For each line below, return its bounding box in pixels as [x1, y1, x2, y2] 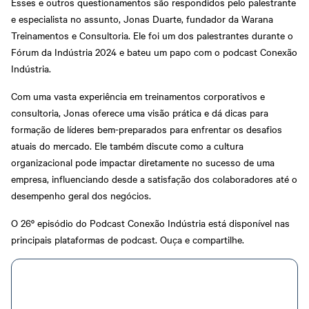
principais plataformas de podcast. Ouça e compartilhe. [11, 232, 244, 246]
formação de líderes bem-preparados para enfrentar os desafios [11, 121, 282, 136]
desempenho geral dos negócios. [11, 188, 151, 202]
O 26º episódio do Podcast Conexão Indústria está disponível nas [11, 215, 290, 230]
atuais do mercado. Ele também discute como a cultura [11, 138, 243, 152]
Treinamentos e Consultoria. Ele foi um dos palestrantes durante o [11, 28, 293, 42]
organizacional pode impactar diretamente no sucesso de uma [11, 154, 275, 169]
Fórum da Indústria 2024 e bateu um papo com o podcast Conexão [11, 44, 297, 59]
